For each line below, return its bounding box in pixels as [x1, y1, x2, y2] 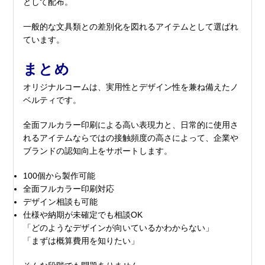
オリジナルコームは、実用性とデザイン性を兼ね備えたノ [23, 82, 239, 92]
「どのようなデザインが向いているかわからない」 [23, 222, 214, 232]
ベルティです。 [23, 95, 82, 105]
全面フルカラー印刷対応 [23, 183, 115, 193]
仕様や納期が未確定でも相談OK [23, 209, 143, 219]
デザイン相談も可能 [23, 196, 98, 206]
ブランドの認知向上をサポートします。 [23, 146, 173, 156]
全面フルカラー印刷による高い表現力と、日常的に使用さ [23, 119, 239, 130]
